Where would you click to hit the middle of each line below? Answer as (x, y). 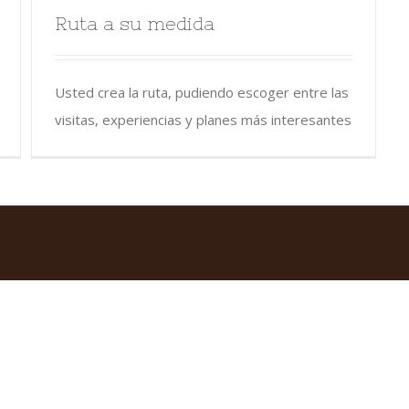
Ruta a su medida (135, 23)
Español (215, 366)
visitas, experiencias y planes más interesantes (203, 119)
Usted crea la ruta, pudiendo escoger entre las (202, 92)
